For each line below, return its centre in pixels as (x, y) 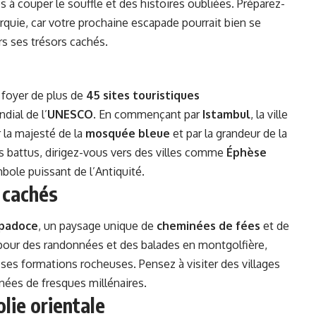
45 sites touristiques (143, 96)
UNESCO (70, 115)
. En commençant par (148, 115)
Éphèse (247, 153)
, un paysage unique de (97, 225)
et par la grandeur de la (229, 134)
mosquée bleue (128, 134)
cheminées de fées (208, 225)
